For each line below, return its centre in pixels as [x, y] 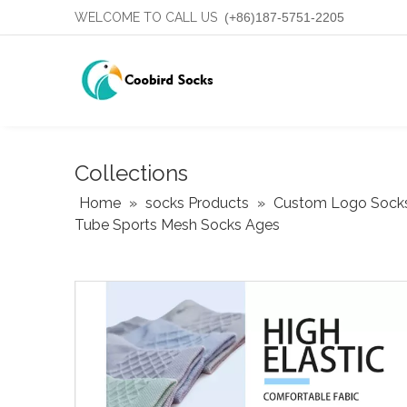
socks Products [197, 203]
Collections [131, 173]
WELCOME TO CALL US [148, 17]
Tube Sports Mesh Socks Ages [177, 225]
